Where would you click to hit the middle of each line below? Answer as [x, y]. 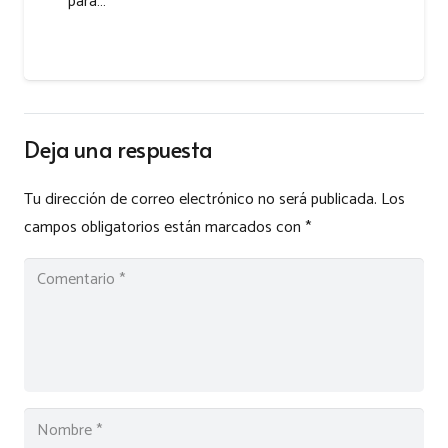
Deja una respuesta [121, 149]
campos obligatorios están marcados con [164, 227]
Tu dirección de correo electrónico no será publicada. [200, 199]
